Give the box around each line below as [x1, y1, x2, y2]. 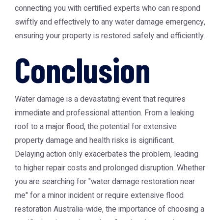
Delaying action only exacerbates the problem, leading [15, 148, 198, 160]
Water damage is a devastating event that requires [15, 93, 186, 105]
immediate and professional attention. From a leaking [15, 107, 194, 119]
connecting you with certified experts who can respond [15, 2, 200, 14]
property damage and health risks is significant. [15, 135, 174, 146]
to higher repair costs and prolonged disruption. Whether [15, 162, 205, 174]
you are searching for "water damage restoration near [15, 176, 195, 188]
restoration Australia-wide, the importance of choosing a [15, 203, 204, 215]
